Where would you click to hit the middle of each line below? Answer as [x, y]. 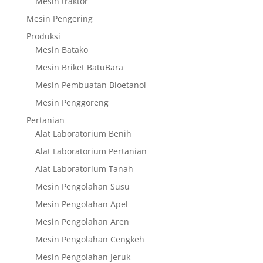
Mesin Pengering [59, 18]
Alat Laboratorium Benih [83, 133]
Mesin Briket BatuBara [79, 67]
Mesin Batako [61, 49]
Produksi [43, 36]
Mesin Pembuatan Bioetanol [90, 85]
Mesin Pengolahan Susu [82, 186]
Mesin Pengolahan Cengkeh [90, 239]
